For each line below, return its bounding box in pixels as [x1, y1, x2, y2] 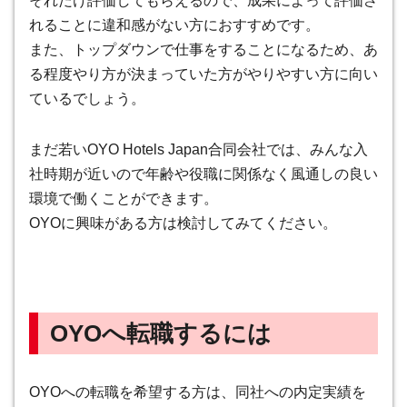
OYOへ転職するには [49, 320, 272, 346]
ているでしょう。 [29, 91, 145, 107]
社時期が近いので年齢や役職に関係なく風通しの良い [29, 165, 378, 182]
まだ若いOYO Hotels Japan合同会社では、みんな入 [29, 141, 368, 157]
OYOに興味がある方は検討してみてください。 [29, 214, 337, 231]
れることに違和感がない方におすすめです [29, 17, 305, 34]
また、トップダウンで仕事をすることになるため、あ [29, 42, 378, 58]
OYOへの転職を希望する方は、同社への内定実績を [29, 384, 366, 401]
